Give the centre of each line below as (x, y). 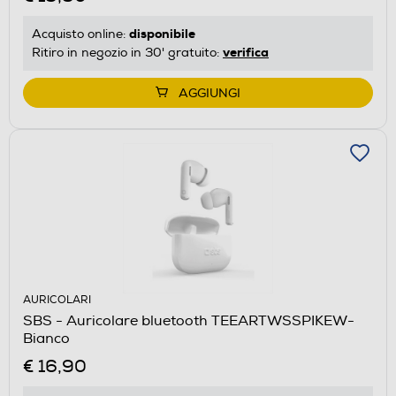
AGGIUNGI (209, 93)
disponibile (162, 33)
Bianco (46, 338)
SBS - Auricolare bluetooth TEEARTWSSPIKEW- (189, 320)
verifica (246, 52)
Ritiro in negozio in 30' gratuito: (127, 52)
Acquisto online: (80, 34)
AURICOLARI (57, 300)
